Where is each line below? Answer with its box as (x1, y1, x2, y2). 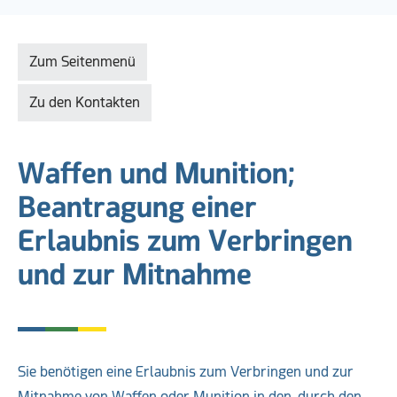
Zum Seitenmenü (29, 53, 136, 70)
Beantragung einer (18, 191, 257, 224)
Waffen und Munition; (18, 157, 295, 191)
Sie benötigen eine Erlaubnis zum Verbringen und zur (18, 363, 354, 380)
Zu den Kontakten (29, 94, 140, 111)
